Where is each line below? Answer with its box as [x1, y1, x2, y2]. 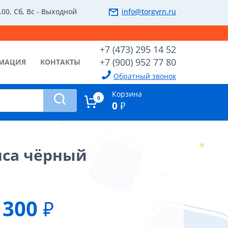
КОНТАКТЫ [40, 57, 80, 67]
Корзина [111, 89, 142, 99]
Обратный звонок [113, 71, 176, 81]
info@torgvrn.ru [122, 7, 176, 16]
